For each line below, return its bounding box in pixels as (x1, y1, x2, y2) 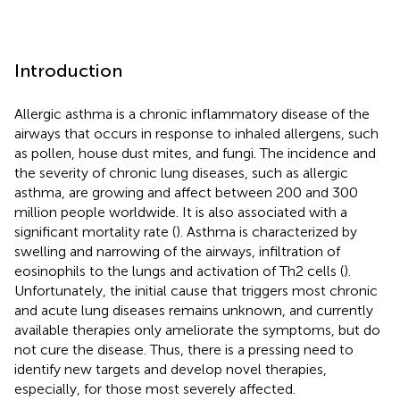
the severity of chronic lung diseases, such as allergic (14, 163, 348, 181)
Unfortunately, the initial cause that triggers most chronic (14, 281, 378, 299)
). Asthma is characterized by (176, 222, 357, 240)
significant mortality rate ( (14, 222, 176, 240)
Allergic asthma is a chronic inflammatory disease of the (14, 104, 370, 122)
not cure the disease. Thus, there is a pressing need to (14, 340, 354, 358)
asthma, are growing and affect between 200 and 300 (14, 183, 358, 201)
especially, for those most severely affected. (14, 379, 296, 397)
